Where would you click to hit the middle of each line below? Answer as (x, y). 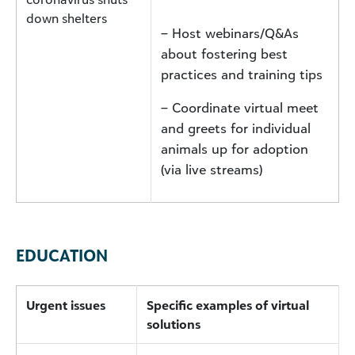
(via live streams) (212, 169)
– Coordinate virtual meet (240, 107)
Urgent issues (66, 305)
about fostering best (224, 53)
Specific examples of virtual (228, 305)
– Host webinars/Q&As (230, 33)
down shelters (67, 18)
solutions (174, 324)
